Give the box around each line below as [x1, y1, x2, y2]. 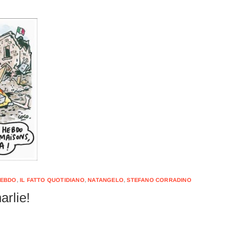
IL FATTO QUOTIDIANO [20, 177, 85, 183]
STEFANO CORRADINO [127, 177, 192, 183]
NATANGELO [88, 177, 124, 183]
